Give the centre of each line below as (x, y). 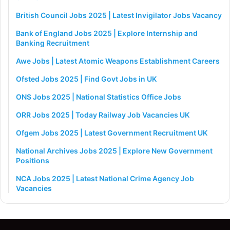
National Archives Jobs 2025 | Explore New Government (114, 151)
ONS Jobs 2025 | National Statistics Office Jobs (99, 97)
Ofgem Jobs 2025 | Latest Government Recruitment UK (112, 133)
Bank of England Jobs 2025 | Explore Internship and (107, 33)
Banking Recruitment (53, 43)
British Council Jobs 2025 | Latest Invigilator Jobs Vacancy (119, 15)
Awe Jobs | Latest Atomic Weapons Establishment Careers (118, 61)
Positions (33, 161)
